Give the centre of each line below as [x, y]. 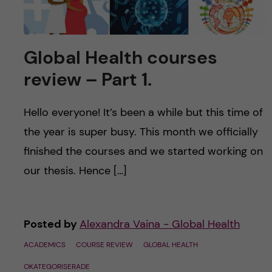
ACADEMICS [44, 245]
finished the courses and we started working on [143, 151]
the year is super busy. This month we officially [141, 132]
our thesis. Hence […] [75, 171]
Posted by [51, 224]
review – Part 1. [87, 80]
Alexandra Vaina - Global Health [159, 224]
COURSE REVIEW [104, 245]
